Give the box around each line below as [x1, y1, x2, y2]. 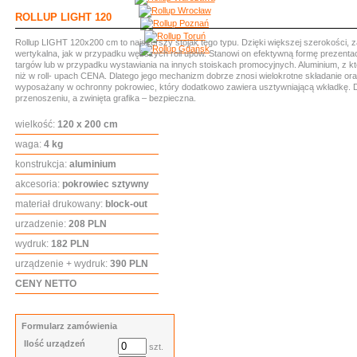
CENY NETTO [15, 278, 76, 289]
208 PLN [66, 218, 107, 229]
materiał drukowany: [15, 198, 105, 210]
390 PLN [108, 258, 148, 269]
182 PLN [49, 238, 89, 249]
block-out [105, 198, 147, 210]
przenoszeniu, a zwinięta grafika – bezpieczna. [15, 93, 196, 103]
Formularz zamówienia [22, 321, 117, 331]
